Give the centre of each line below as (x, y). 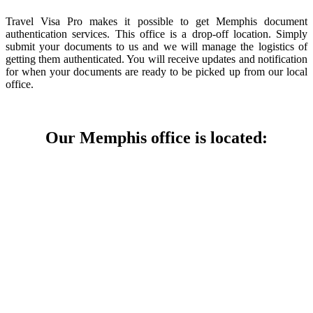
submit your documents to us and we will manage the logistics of (156, 46)
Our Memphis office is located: (156, 137)
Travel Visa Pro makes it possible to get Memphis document (156, 21)
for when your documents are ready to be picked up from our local (156, 71)
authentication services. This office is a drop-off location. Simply (156, 34)
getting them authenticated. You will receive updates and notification (156, 59)
